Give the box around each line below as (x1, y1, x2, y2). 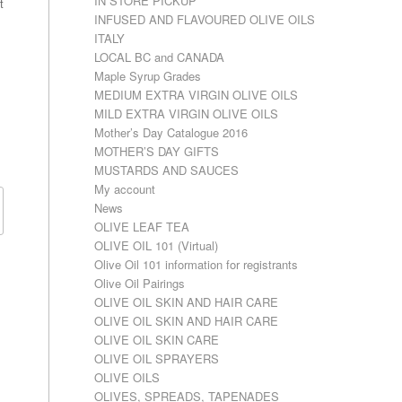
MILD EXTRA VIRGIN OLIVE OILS (94, 105, 279, 122)
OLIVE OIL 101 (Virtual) (94, 237, 219, 254)
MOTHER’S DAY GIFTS (94, 143, 220, 160)
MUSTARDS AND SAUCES (94, 162, 240, 179)
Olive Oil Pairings (94, 275, 186, 292)
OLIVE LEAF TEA (94, 218, 190, 235)
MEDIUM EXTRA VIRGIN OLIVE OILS (94, 86, 299, 103)
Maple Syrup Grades (94, 67, 202, 84)
